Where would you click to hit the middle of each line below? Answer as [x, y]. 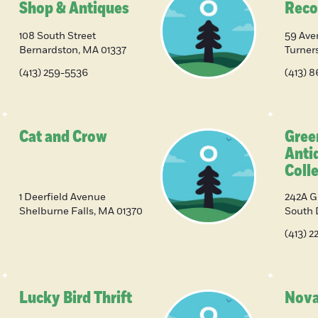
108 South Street [57, 36]
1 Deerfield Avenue [62, 197]
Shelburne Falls [56, 212]
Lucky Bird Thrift [75, 298]
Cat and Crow [63, 137]
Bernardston [48, 50]
